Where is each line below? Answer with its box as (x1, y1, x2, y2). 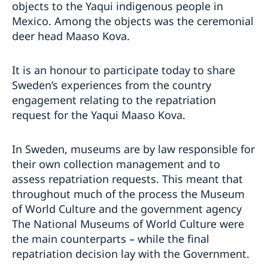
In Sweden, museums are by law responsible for (12, 142, 255, 157)
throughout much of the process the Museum (12, 187, 245, 202)
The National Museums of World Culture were (12, 217, 244, 232)
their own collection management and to (12, 157, 220, 172)
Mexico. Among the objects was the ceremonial (12, 14, 254, 29)
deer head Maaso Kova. (12, 29, 130, 44)
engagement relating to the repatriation (12, 93, 216, 108)
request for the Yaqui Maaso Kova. (12, 108, 188, 123)
